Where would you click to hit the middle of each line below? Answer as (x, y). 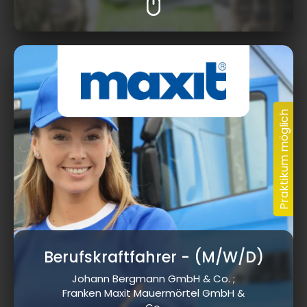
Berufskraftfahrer (110, 258)
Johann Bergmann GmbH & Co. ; (153, 279)
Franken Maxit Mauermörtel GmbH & (153, 293)
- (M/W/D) (220, 258)
